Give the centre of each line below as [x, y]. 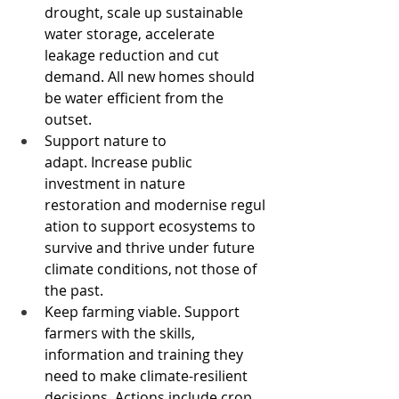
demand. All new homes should [151, 77]
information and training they [146, 354]
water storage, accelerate [131, 34]
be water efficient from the [136, 98]
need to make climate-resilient [148, 376]
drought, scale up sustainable [146, 12]
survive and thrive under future [151, 248]
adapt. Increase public [120, 162]
